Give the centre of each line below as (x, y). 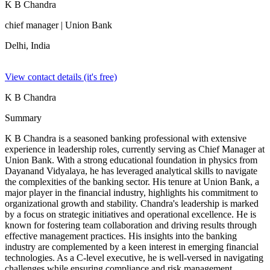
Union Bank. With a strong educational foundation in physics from (131, 160)
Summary (23, 118)
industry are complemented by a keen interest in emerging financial (132, 247)
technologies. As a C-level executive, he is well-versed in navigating (134, 258)
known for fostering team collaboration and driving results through (131, 225)
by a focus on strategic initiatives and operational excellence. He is (130, 214)
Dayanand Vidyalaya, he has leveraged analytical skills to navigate (131, 171)
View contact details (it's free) (61, 77)
